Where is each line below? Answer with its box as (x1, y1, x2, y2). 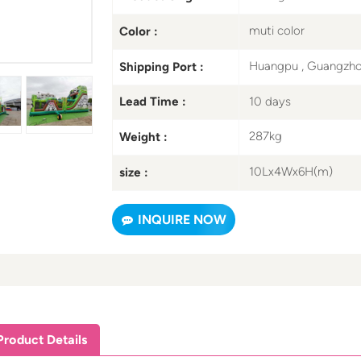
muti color (248, 23, 305, 39)
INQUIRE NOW (137, 211, 226, 227)
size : (118, 165, 148, 180)
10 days (248, 93, 291, 109)
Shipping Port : (118, 59, 204, 74)
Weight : (118, 130, 168, 145)
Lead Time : (118, 94, 186, 110)
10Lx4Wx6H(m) (248, 164, 333, 180)
